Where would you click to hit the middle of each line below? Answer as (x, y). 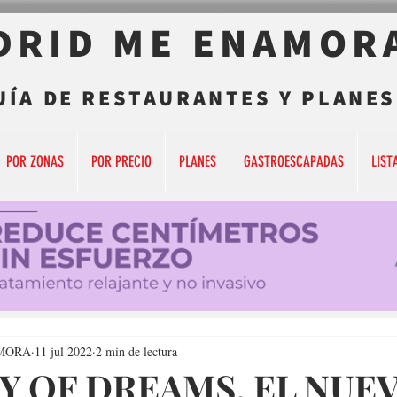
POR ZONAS (35, 161)
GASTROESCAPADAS (294, 161)
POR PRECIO (121, 161)
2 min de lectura (136, 351)
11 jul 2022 (63, 351)
